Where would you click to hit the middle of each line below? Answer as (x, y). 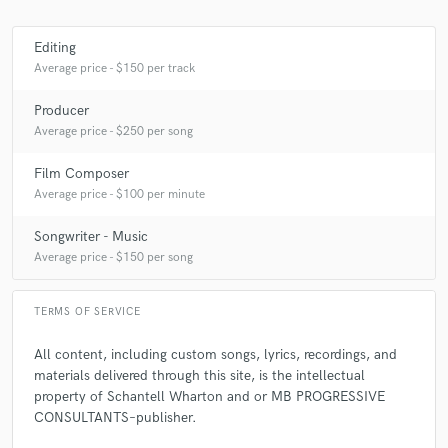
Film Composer (81, 174)
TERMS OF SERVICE (87, 311)
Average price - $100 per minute (119, 195)
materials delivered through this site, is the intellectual (199, 375)
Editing (55, 48)
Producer (61, 111)
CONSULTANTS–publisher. (115, 417)
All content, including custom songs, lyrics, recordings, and (215, 354)
